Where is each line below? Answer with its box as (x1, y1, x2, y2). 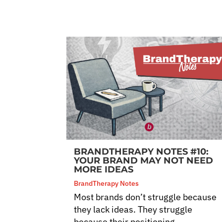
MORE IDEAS (74, 164, 134, 175)
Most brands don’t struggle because (74, 191, 217, 203)
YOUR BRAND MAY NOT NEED (74, 155, 214, 166)
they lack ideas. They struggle (74, 204, 193, 216)
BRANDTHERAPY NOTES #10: (74, 146, 209, 158)
